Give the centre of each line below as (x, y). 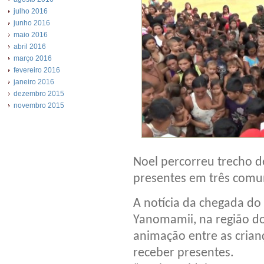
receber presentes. (184, 253)
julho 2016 (31, 11)
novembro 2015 (39, 105)
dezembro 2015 (39, 94)
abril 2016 (30, 47)
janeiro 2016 (34, 82)
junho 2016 (32, 23)
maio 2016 (31, 35)
